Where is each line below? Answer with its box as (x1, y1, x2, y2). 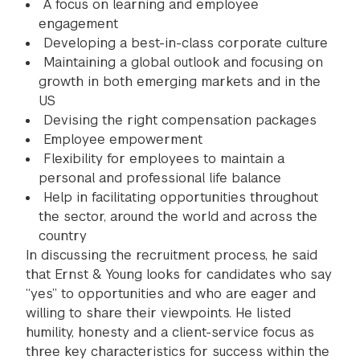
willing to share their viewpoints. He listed (26, 305, 291, 321)
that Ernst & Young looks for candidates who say (26, 266, 332, 283)
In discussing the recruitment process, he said (26, 247, 317, 264)
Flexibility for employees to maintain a (43, 150, 284, 167)
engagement (39, 15, 118, 32)
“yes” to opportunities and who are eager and (26, 285, 316, 302)
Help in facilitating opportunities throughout (43, 189, 318, 206)
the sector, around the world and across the (39, 208, 317, 225)
